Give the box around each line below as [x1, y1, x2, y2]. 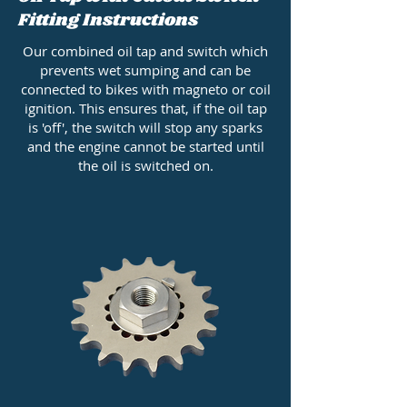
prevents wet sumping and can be [40, 61, 251, 80]
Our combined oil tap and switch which [23, 42, 268, 61]
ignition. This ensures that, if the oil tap [24, 99, 267, 118]
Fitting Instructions [18, 8, 198, 34]
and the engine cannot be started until [26, 137, 264, 156]
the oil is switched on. [77, 156, 213, 175]
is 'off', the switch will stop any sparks [28, 118, 263, 137]
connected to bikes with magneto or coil [20, 80, 271, 99]
